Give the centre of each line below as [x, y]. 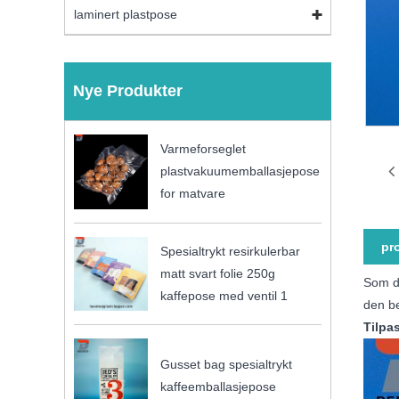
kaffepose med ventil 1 [224, 295]
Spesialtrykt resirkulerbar [231, 251]
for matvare [193, 194]
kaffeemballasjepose [219, 386]
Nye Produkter [128, 91]
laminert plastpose [126, 15]
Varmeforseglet [204, 149]
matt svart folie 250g [218, 273]
